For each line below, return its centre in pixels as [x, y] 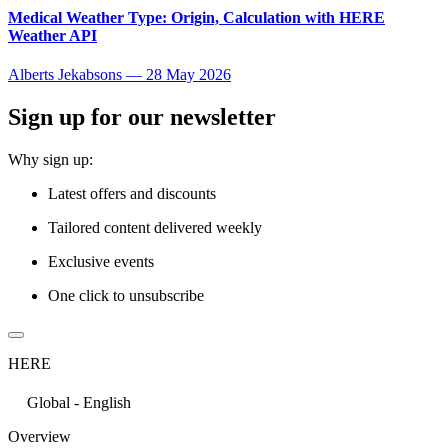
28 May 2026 [188, 75]
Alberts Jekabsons [65, 75]
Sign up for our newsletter [142, 117]
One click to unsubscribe [126, 296]
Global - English [79, 403]
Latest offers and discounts [132, 194]
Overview [39, 437]
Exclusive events [101, 262]
